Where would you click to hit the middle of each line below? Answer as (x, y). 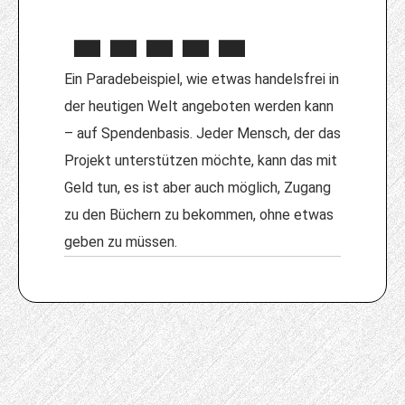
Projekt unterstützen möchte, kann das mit (201, 161)
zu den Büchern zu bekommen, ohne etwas (199, 215)
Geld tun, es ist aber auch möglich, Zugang (198, 188)
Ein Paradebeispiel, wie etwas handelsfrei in (202, 80)
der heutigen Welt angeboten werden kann (199, 107)
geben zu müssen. (121, 242)
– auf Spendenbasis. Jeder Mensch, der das (202, 134)
